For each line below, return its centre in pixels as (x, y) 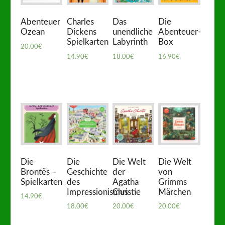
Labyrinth (130, 42)
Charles (80, 22)
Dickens (81, 32)
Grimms (173, 182)
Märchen (175, 192)
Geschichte (87, 172)
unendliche (133, 32)
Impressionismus (97, 192)
